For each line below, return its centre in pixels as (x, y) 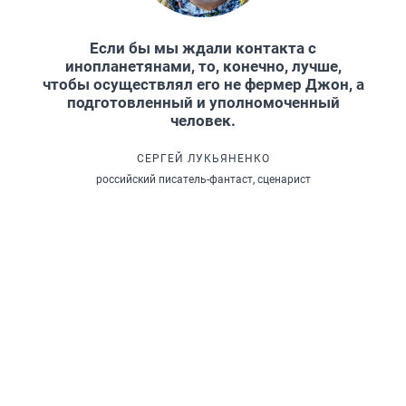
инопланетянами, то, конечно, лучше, (203, 66)
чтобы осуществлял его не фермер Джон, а (203, 84)
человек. (203, 120)
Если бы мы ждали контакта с (203, 48)
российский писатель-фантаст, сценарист (203, 179)
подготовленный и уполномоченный (203, 102)
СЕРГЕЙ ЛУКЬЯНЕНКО (203, 158)
